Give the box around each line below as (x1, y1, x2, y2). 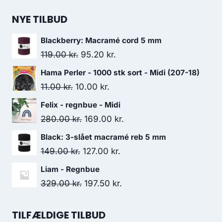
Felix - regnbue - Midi (41, 100, 120, 110)
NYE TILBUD (12, 12, 67, 26)
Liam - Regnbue (41, 165, 100, 174)
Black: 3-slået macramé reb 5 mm (41, 132, 166, 142)
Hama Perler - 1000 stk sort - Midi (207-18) (41, 68, 200, 77)
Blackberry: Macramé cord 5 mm (41, 36, 162, 45)
